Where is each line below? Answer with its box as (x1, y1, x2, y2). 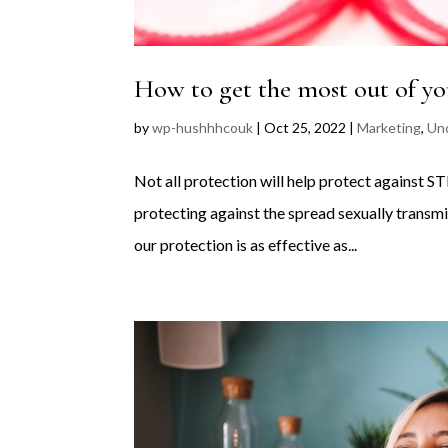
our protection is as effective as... (134, 235, 358, 255)
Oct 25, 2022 (264, 119, 347, 137)
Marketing (357, 119, 422, 137)
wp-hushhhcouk (152, 119, 254, 137)
